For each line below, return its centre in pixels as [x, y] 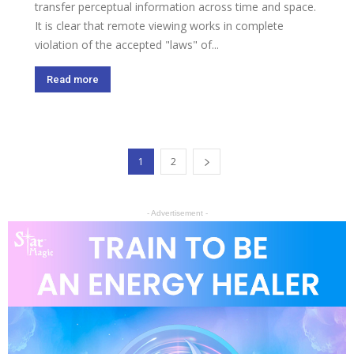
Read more [73, 80]
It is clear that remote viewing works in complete [159, 26]
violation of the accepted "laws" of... [127, 45]
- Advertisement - [177, 213]
